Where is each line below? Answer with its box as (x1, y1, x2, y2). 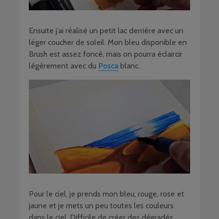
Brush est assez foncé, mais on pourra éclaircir (29, 49, 182, 59)
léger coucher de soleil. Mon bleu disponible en (29, 38, 187, 47)
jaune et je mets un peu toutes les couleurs (29, 200, 174, 210)
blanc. (118, 61, 140, 71)
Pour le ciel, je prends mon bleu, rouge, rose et (29, 189, 184, 198)
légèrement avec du (29, 61, 98, 71)
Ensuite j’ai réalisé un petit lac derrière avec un (29, 26, 183, 36)
